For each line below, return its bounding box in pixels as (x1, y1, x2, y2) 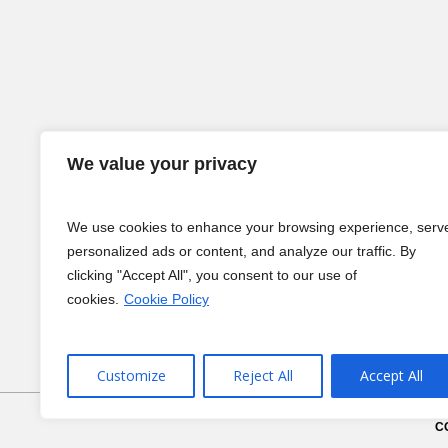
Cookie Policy (124, 291, 209, 307)
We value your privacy (67, 154, 257, 174)
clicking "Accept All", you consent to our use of (67, 267, 357, 283)
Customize (96, 366, 166, 385)
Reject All (232, 366, 293, 385)
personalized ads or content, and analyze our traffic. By (67, 243, 416, 259)
